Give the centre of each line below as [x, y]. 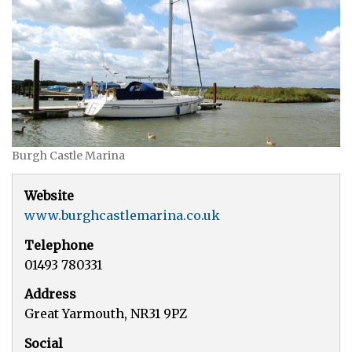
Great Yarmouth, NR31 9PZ [106, 313]
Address [50, 294]
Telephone [59, 245]
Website [49, 196]
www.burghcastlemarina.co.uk [122, 215]
